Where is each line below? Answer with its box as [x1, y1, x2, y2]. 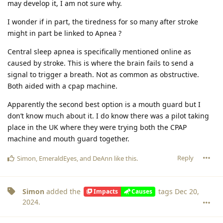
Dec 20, [174, 186, 199, 196]
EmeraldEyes [39, 153, 77, 163]
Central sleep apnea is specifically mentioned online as [7, 46, 191, 56]
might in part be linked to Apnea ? [7, 28, 121, 38]
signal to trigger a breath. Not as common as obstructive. [7, 69, 199, 79]
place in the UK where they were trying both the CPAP [7, 122, 187, 132]
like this [112, 153, 136, 163]
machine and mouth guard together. [7, 133, 129, 143]
